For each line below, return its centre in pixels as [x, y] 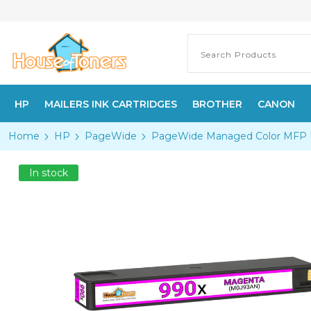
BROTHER [217, 104]
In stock [49, 173]
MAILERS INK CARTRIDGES [111, 104]
